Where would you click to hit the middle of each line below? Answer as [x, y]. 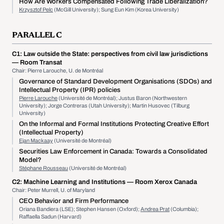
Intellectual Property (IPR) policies [70, 90]
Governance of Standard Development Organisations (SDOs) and [115, 81]
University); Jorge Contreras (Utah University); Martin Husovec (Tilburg [104, 105]
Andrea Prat [155, 209]
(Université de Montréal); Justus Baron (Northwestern [122, 98]
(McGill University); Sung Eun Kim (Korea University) [116, 9]
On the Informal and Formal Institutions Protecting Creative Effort [114, 124]
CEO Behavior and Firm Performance [74, 201]
